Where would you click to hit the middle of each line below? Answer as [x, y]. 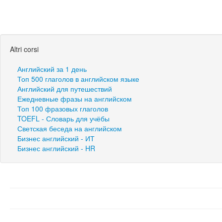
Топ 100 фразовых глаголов [63, 109]
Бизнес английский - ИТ [56, 138]
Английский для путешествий [65, 89]
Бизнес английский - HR [56, 148]
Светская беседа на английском [70, 128]
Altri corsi [24, 49]
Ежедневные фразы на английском [75, 99]
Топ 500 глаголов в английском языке [78, 79]
